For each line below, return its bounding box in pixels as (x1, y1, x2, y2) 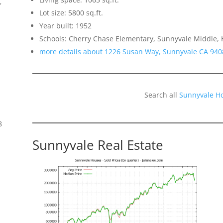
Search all (144, 90, 180, 100)
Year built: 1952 (39, 20, 92, 30)
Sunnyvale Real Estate (32, 135, 163, 154)
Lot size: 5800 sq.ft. (39, 7, 103, 17)
